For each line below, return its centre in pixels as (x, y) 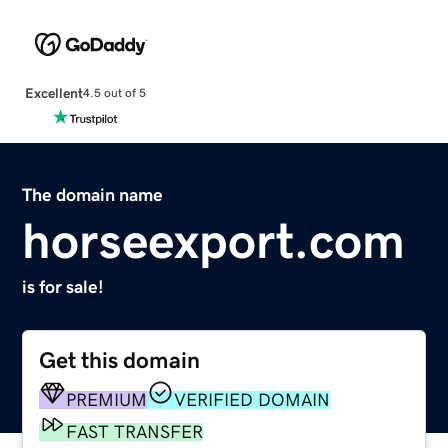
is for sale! (63, 286)
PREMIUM (107, 399)
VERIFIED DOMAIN (252, 399)
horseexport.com (214, 240)
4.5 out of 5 (114, 93)
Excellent (53, 92)
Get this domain (120, 360)
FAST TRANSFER (135, 431)
